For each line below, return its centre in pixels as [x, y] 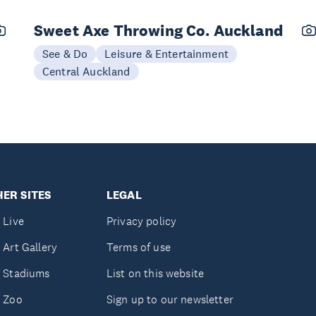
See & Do [65, 54]
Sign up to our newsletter [170, 299]
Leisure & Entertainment [166, 54]
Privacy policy [141, 221]
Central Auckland [86, 71]
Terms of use [138, 247]
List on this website [155, 273]
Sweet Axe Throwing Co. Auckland [158, 30]
